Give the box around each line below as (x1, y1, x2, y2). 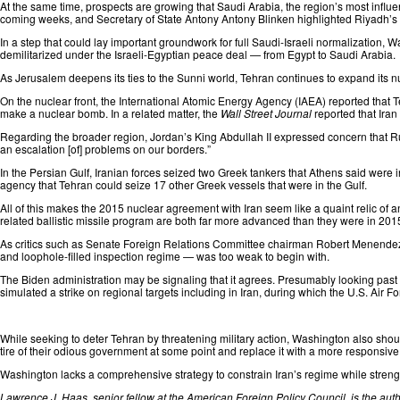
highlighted (297, 10, 352, 26)
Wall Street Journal (221, 104, 312, 121)
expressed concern (274, 128, 367, 144)
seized (163, 163, 196, 179)
